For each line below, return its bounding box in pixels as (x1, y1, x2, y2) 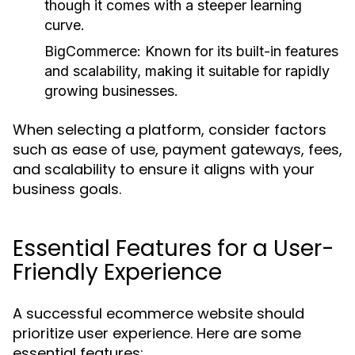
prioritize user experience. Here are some (13, 323, 301, 343)
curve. (44, 17, 85, 33)
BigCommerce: (44, 43, 141, 59)
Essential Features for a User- (13, 233, 334, 264)
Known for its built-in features (141, 43, 338, 59)
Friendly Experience (13, 257, 222, 288)
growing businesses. (44, 82, 178, 99)
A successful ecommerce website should (13, 303, 304, 323)
